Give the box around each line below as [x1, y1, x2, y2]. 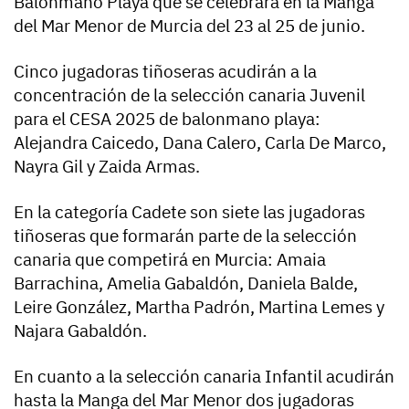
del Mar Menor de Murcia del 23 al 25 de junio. [14, 15, 365, 37]
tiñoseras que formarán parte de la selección [14, 225, 357, 247]
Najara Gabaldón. [14, 320, 151, 342]
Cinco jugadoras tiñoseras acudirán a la [14, 60, 317, 83]
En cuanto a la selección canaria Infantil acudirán [14, 365, 394, 388]
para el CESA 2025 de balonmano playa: [14, 108, 320, 131]
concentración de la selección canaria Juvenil [14, 84, 365, 107]
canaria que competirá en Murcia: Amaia [14, 248, 326, 271]
